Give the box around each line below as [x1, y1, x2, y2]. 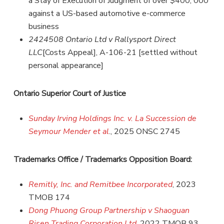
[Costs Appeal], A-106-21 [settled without [42, 46, 197, 58]
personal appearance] [28, 59, 103, 71]
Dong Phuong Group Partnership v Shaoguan [28, 204, 189, 216]
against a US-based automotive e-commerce [28, 7, 185, 19]
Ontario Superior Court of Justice [13, 87, 126, 99]
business [28, 20, 59, 32]
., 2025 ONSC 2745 [108, 125, 180, 137]
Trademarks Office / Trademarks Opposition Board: [13, 153, 192, 165]
